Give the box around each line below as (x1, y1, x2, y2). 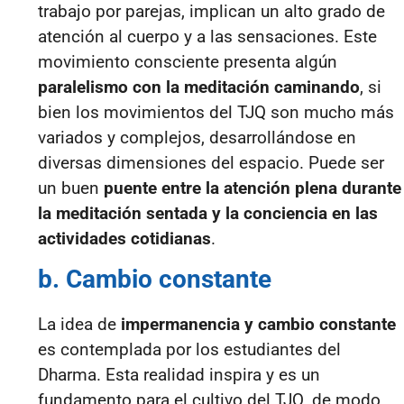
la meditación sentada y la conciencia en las (38, 203, 378, 225)
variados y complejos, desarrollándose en (38, 127, 356, 149)
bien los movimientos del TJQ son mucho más (38, 102, 394, 124)
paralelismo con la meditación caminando (38, 77, 360, 98)
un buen (38, 178, 104, 199)
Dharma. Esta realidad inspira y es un (38, 363, 320, 385)
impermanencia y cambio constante (121, 313, 396, 335)
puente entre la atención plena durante (104, 178, 401, 199)
